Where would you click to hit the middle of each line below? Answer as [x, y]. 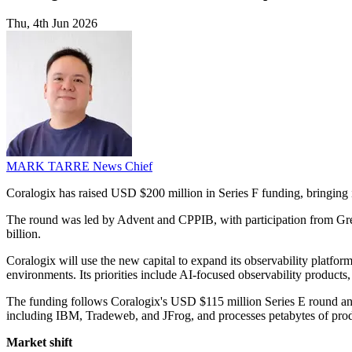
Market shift [39, 343]
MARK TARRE [49, 167]
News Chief [123, 167]
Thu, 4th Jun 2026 [52, 24]
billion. [24, 234]
